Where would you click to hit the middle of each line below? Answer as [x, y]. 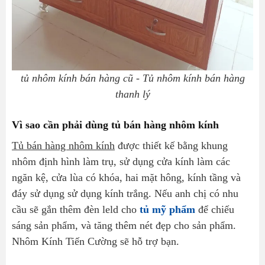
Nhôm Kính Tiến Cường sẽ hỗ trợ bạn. [96, 242]
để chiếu [215, 210]
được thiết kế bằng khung [171, 146]
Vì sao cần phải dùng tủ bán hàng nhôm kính [121, 125]
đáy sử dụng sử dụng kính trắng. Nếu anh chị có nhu [125, 194]
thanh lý [132, 94]
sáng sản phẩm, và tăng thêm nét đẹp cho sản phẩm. [124, 226]
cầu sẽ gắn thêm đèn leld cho [76, 210]
